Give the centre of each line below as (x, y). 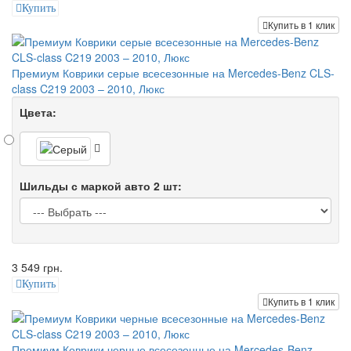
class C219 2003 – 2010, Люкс (88, 89)
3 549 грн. (37, 268)
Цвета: (38, 112)
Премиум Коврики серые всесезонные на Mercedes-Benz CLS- (173, 73)
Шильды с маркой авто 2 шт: (101, 186)
